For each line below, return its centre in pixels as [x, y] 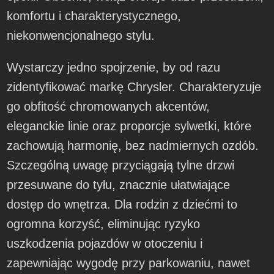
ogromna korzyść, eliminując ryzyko [104, 224]
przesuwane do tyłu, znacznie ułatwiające [119, 185]
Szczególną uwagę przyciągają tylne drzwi [121, 165]
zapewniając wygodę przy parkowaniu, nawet [129, 263]
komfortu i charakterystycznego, [94, 16]
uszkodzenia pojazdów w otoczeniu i [105, 244]
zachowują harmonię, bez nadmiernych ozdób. [133, 146]
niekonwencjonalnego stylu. [81, 36]
